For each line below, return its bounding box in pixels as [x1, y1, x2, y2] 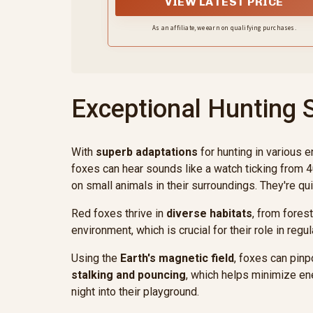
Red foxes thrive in [71, 207, 166, 221]
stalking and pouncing [71, 268, 186, 282]
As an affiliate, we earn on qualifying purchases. [152, 24, 296, 32]
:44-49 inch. [196, 2, 252, 16]
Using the [71, 252, 120, 265]
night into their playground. [71, 285, 199, 299]
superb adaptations [96, 145, 198, 159]
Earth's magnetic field [120, 252, 234, 265]
